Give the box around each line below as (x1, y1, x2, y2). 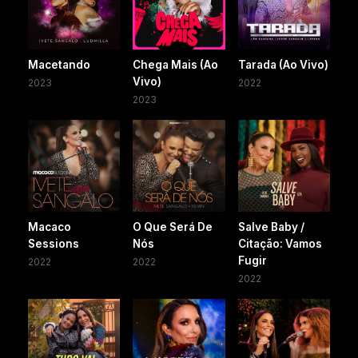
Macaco (28, 221, 71, 234)
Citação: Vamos (237, 237, 322, 251)
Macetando (28, 58, 90, 71)
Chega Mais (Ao (133, 58, 219, 71)
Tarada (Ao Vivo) (237, 58, 328, 71)
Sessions (28, 237, 79, 251)
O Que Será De (133, 221, 213, 234)
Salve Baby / (237, 221, 304, 234)
